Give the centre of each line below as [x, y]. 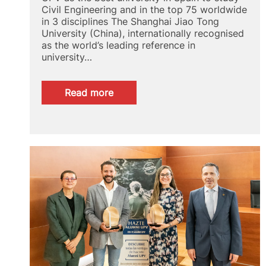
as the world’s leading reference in [118, 45]
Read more [89, 93]
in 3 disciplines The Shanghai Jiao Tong [130, 22]
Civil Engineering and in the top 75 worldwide [144, 10]
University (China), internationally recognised [143, 34]
